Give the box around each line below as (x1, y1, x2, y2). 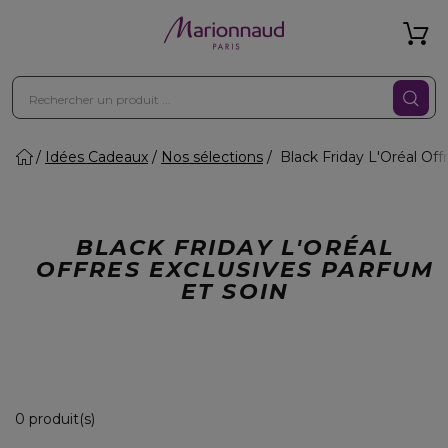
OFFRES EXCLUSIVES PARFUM (35, 256, 435, 283)
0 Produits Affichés (94, 409, 228, 427)
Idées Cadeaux (45, 148, 148, 166)
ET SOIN (180, 278, 290, 305)
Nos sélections (161, 148, 263, 166)
